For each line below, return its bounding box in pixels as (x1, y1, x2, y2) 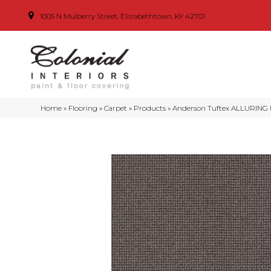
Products (134, 103, 166, 113)
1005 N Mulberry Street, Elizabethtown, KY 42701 (40, 11, 205, 21)
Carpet (104, 103, 128, 113)
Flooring (68, 103, 98, 113)
